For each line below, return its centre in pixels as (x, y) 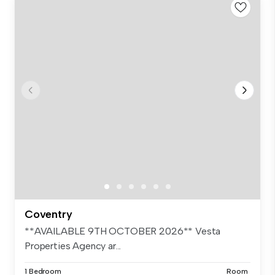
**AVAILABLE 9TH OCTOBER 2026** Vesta (123, 231)
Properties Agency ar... (73, 246)
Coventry (48, 215)
